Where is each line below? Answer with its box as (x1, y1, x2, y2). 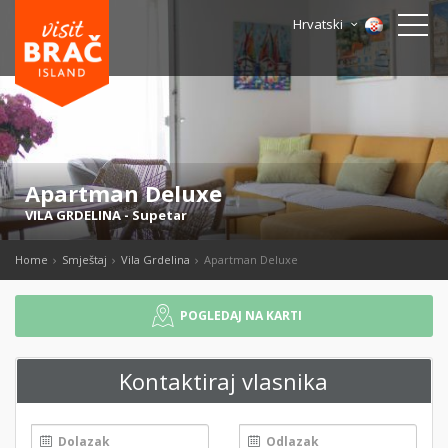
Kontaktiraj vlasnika (118, 366, 328, 396)
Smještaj (62, 252, 107, 267)
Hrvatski (293, 15, 347, 33)
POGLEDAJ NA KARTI (179, 307, 302, 324)
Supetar (132, 206, 187, 224)
